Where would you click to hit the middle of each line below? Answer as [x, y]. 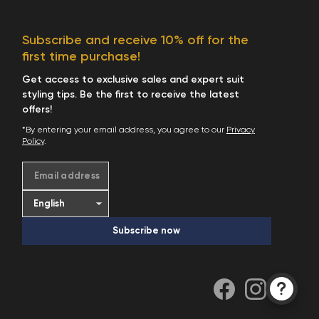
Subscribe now [147, 231]
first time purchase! [81, 57]
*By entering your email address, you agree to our [124, 130]
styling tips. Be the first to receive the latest [130, 94]
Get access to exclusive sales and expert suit [133, 79]
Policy [33, 141]
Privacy [240, 130]
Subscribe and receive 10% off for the [135, 40]
